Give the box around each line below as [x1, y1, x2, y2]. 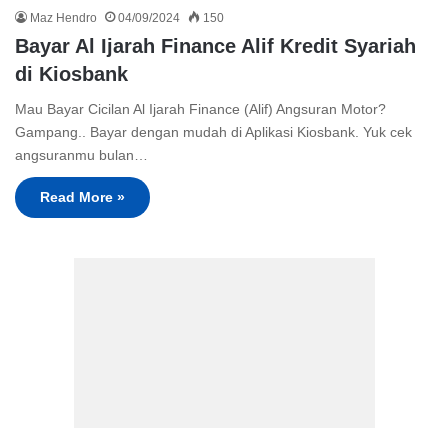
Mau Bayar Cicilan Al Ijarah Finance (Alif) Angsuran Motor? [15, 101, 386, 118]
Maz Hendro [30, 11, 97, 26]
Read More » [40, 189, 125, 206]
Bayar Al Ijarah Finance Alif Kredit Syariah [15, 35, 416, 58]
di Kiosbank [15, 63, 128, 86]
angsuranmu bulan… [15, 147, 148, 164]
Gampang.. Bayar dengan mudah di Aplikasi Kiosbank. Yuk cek [15, 124, 412, 141]
